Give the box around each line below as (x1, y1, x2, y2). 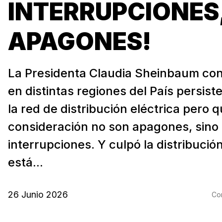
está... (8, 155, 43, 169)
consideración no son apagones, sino (8, 119, 219, 134)
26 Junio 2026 (8, 189, 68, 200)
